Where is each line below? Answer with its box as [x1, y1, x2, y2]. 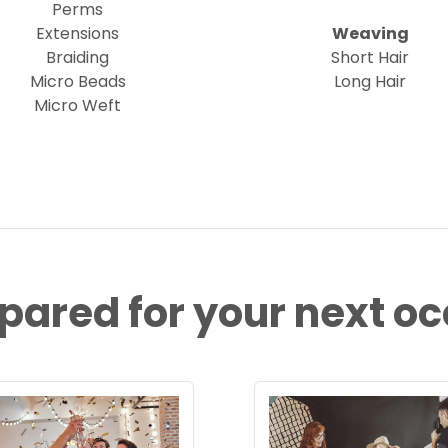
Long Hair [334, 70, 407, 93]
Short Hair [331, 46, 410, 69]
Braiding [46, 46, 110, 69]
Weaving [331, 22, 409, 45]
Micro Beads [29, 70, 126, 93]
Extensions [36, 22, 120, 45]
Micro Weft [34, 94, 122, 117]
